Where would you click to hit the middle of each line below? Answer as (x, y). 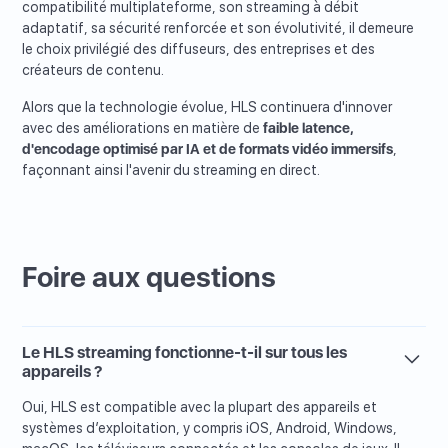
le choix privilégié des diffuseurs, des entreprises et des (199, 49)
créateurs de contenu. (93, 70)
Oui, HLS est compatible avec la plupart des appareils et (200, 407)
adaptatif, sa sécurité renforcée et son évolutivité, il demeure (218, 28)
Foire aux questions (149, 277)
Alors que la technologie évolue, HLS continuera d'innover (207, 107)
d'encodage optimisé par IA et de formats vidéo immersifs (208, 149)
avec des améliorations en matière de (143, 128)
